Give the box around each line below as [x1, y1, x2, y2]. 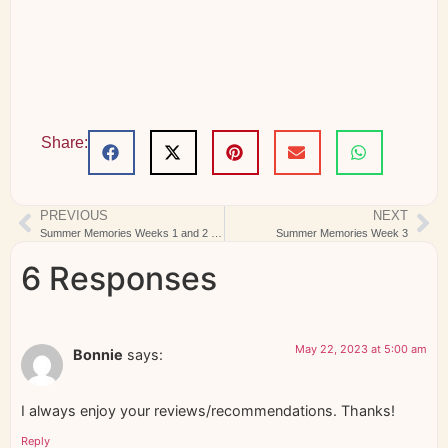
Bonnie [73, 345, 123, 363]
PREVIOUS [40, 207, 108, 223]
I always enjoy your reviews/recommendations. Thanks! [21, 402, 395, 420]
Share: [41, 133, 88, 151]
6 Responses [21, 258, 217, 298]
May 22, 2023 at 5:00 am [295, 341, 427, 356]
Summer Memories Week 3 [276, 226, 408, 239]
